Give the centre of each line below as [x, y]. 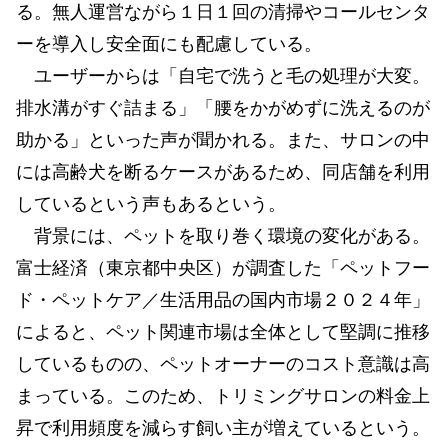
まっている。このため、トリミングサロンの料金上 [223, 395]
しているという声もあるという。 [151, 203]
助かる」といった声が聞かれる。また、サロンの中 [223, 139]
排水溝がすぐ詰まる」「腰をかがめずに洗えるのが [223, 107]
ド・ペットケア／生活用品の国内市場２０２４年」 [223, 299]
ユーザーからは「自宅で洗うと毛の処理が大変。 [223, 75]
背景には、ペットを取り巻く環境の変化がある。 [223, 235]
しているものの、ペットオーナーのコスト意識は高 [223, 363]
